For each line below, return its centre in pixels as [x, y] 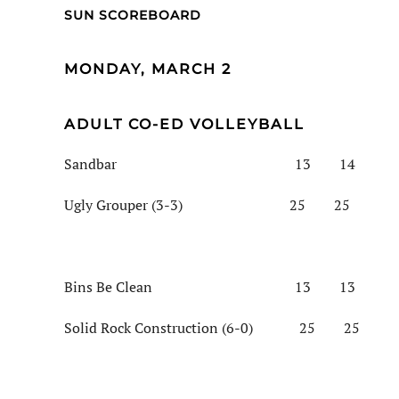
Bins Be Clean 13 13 [210, 287]
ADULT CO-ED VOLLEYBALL [184, 125]
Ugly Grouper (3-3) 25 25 [207, 205]
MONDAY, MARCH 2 [148, 69]
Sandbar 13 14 [210, 164]
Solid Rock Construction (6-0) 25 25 [212, 328]
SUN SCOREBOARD [133, 16]
